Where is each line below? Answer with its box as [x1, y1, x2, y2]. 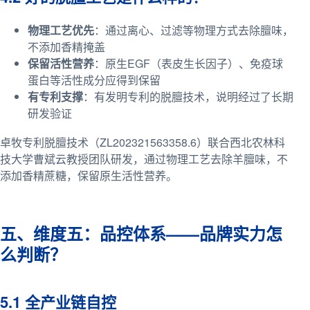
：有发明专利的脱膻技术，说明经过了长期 [83, 88, 293, 104]
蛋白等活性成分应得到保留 [28, 71, 161, 88]
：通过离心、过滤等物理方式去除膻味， [94, 21, 293, 38]
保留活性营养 [28, 55, 94, 71]
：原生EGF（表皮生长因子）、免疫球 [94, 55, 283, 71]
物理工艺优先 [28, 21, 94, 38]
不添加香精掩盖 [28, 38, 105, 55]
